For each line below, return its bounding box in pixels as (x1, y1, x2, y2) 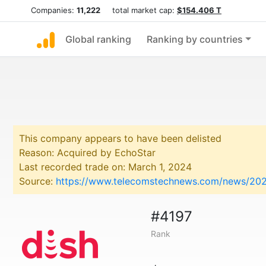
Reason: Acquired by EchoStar (19, 147, 156, 159)
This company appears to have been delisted (19, 132, 221, 144)
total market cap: (100, 5, 177, 15)
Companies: (31, 5, 77, 15)
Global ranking (65, 33, 131, 45)
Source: (19, 175, 56, 187)
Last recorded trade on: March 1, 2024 (19, 161, 192, 173)
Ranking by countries (147, 33, 243, 45)
